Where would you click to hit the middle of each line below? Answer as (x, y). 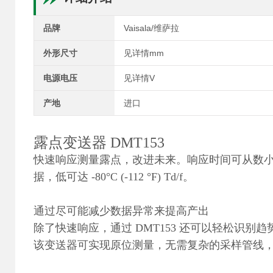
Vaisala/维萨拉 (151, 28)
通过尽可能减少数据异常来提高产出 (121, 211)
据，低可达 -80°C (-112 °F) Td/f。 (114, 177)
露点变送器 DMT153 (99, 143)
